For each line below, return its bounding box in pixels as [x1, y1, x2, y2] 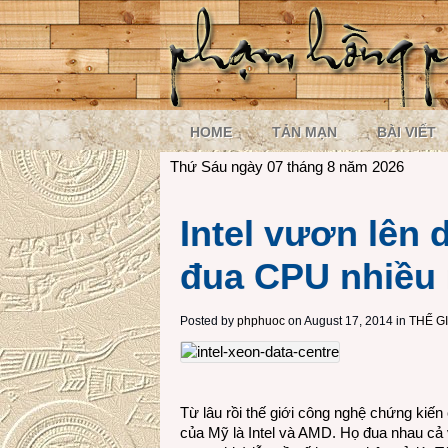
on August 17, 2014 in [285, 314, 406, 328]
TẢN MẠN [272, 124, 337, 140]
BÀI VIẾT [377, 124, 436, 140]
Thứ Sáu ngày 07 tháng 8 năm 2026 [170, 158, 404, 175]
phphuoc [237, 314, 285, 328]
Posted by [180, 314, 237, 328]
